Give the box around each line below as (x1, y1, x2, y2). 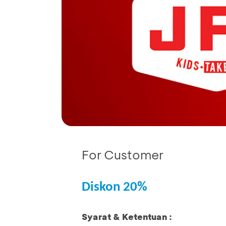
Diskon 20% (82, 181, 147, 195)
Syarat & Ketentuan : (82, 211, 172, 222)
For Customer (82, 147, 163, 163)
